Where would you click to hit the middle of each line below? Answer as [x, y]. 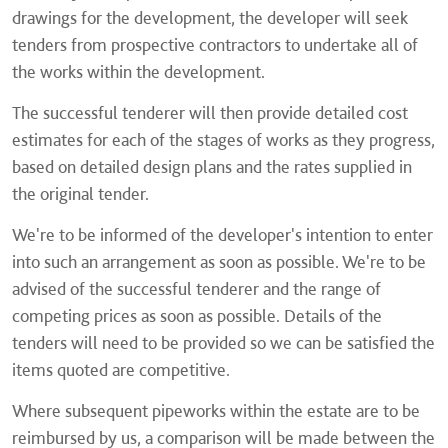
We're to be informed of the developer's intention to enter [222, 234]
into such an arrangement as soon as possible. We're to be [219, 261]
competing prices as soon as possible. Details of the [197, 315]
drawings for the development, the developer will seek [210, 17]
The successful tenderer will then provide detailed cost [210, 112]
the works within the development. [138, 71]
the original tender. [80, 193]
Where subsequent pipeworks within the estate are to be [216, 410]
